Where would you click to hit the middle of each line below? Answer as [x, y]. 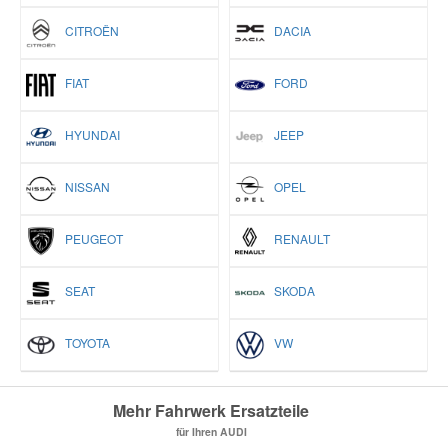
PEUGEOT [89, 239]
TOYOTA [83, 343]
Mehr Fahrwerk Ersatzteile [211, 410]
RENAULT [297, 239]
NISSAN [83, 187]
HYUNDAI [88, 135]
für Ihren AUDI [211, 431]
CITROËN [87, 31]
